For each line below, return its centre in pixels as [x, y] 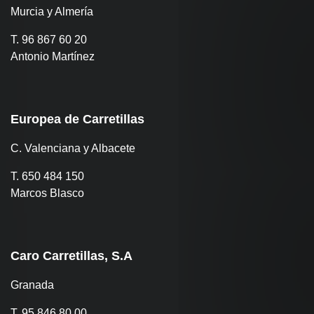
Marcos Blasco [47, 193]
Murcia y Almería [52, 12]
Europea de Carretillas [77, 119]
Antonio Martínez [53, 56]
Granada [32, 285]
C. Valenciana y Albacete [73, 148]
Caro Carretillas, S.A [71, 256]
